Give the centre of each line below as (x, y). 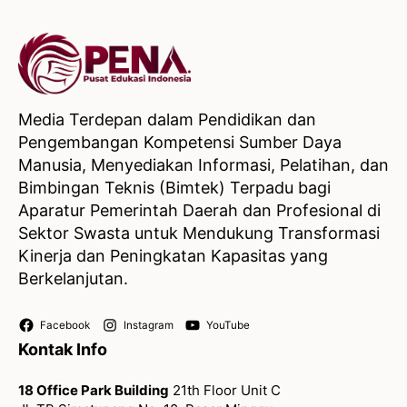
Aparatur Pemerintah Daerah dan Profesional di (199, 211)
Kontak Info (63, 350)
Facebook (65, 326)
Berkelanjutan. (73, 279)
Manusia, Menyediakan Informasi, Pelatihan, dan (203, 165)
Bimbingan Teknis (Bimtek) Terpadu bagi (174, 188)
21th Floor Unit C (225, 391)
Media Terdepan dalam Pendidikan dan (167, 120)
